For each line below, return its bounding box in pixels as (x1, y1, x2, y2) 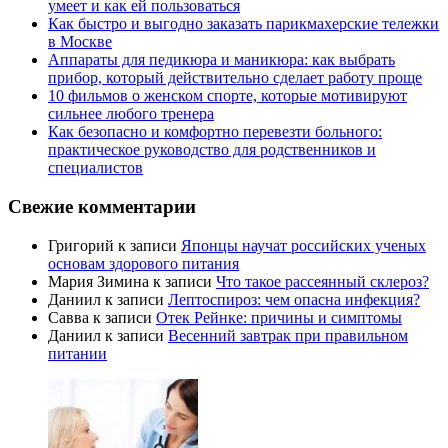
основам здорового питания (48, 254, 239, 272)
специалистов (48, 159, 143, 177)
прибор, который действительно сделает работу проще (48, 69, 422, 87)
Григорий (48, 236, 114, 254)
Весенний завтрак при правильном (168, 326, 408, 344)
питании (48, 344, 107, 362)
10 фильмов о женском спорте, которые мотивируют (48, 87, 407, 105)
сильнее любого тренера (48, 105, 214, 123)
